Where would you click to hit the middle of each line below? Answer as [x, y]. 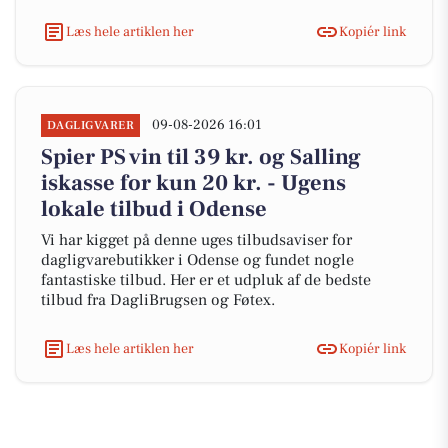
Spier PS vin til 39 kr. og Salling [201, 157]
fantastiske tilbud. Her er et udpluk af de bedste [206, 280]
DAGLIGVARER [91, 125]
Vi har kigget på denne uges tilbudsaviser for [196, 240]
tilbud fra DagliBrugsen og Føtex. [158, 300]
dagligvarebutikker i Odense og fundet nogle [197, 260]
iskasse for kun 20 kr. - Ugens [193, 183]
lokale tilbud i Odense [154, 209]
